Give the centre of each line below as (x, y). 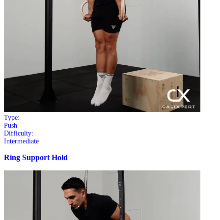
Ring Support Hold (36, 158)
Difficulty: (19, 133)
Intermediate (21, 141)
